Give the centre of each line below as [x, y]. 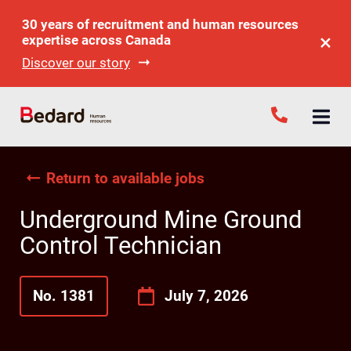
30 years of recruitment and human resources [160, 25]
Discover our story [76, 62]
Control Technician [121, 246]
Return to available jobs [126, 179]
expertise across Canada [96, 40]
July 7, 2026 [206, 296]
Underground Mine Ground [161, 220]
